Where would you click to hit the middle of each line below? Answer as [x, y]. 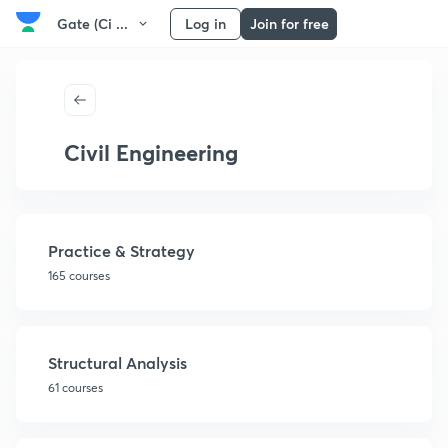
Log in [205, 23]
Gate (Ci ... [92, 23]
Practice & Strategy [121, 250]
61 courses [75, 387]
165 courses [79, 275]
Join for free [289, 23]
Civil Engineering [151, 152]
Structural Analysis [117, 362]
